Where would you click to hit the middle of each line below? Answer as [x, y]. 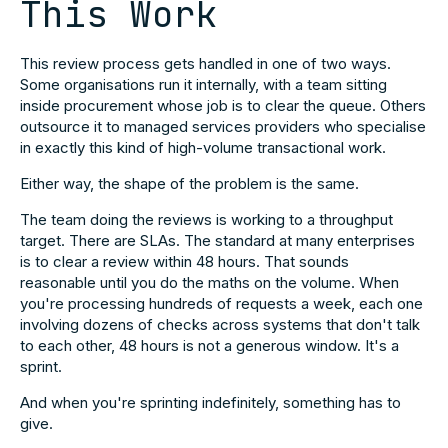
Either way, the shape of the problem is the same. [189, 183]
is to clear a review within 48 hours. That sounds [184, 261]
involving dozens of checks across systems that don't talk [220, 324]
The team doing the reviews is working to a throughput [206, 219]
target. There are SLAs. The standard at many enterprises [217, 240]
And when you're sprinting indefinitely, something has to [210, 402]
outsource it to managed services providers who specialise [223, 126]
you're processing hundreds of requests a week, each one [221, 303]
